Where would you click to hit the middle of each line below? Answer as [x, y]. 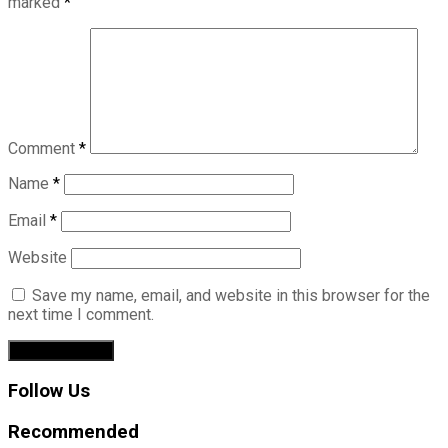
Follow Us [49, 391]
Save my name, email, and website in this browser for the [231, 296]
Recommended [73, 431]
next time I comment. [81, 315]
